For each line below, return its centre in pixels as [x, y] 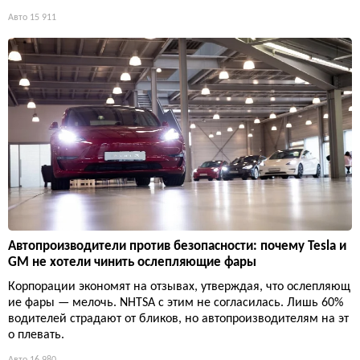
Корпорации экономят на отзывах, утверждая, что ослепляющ [179, 287]
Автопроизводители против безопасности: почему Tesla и [177, 247]
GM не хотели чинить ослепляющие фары [132, 263]
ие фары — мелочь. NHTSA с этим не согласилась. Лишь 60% [176, 303]
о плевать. [36, 335]
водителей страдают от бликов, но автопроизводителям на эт [178, 319]
